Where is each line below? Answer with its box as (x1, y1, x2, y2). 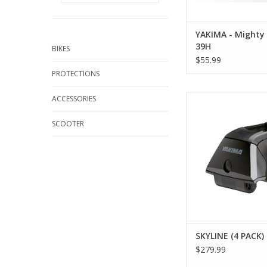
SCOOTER (52, 119, 84, 129)
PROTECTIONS (52, 69, 100, 79)
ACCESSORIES (52, 94, 96, 104)
